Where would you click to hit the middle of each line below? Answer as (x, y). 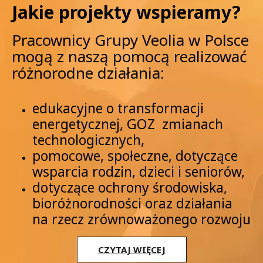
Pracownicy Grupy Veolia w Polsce (130, 40)
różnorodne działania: (88, 73)
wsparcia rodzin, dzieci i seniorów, (139, 171)
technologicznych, (88, 139)
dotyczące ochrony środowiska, (130, 187)
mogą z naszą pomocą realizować (129, 56)
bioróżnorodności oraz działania (132, 203)
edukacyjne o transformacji (118, 108)
